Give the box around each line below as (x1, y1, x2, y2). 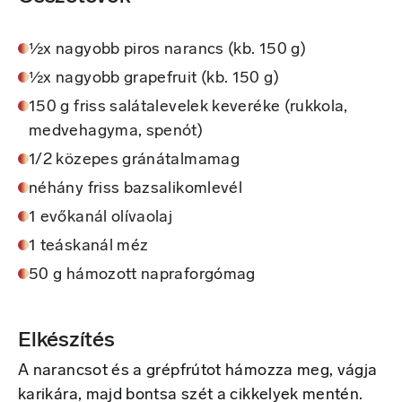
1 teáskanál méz (29, 238, 149, 256)
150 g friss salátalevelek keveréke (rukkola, (29, 99, 348, 117)
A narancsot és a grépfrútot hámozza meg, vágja (18, 363, 378, 380)
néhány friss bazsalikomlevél (29, 180, 243, 198)
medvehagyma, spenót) (29, 123, 204, 141)
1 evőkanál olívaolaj (29, 209, 173, 227)
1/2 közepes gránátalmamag (29, 152, 240, 170)
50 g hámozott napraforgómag (29, 267, 256, 284)
